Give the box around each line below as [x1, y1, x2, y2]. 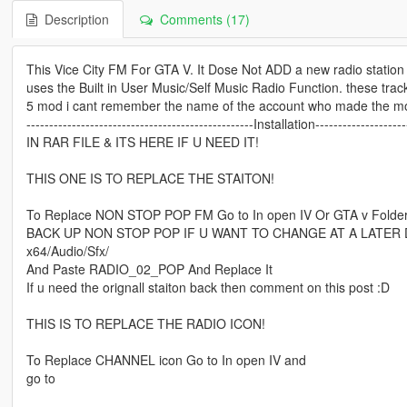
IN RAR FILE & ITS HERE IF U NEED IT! [25, 132, 259, 151]
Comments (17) [152, 9, 250, 28]
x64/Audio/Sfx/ [25, 241, 109, 260]
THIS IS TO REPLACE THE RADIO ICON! [25, 313, 265, 333]
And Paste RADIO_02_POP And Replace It [25, 259, 273, 278]
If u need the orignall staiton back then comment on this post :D [25, 277, 390, 296]
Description [36, 9, 109, 28]
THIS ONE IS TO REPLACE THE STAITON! [25, 168, 274, 187]
